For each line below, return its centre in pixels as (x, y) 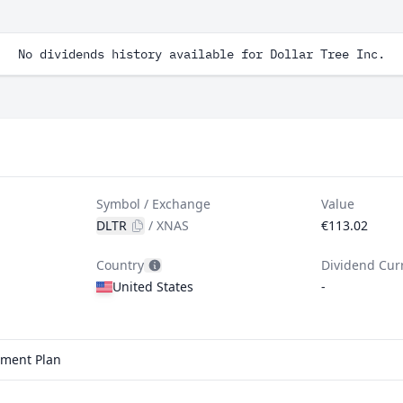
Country (121, 265)
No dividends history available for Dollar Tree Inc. (201, 54)
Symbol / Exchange (154, 204)
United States (153, 287)
